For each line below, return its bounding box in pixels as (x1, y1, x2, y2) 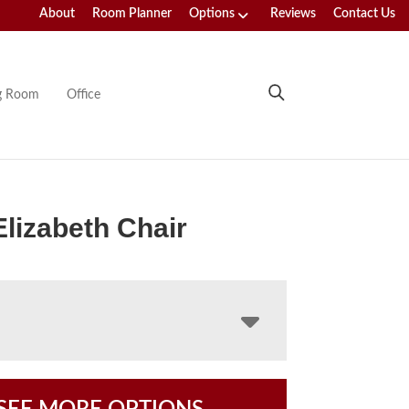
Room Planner (92, 7, 172, 20)
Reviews (270, 7, 316, 20)
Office (66, 88, 100, 101)
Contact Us (333, 7, 395, 20)
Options (189, 7, 235, 20)
